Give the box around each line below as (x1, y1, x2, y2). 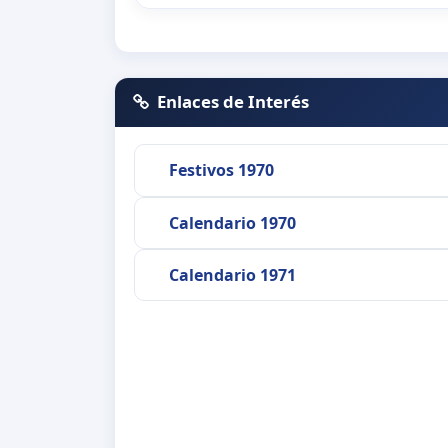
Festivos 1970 (168, 159, 274, 182)
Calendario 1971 (168, 264, 296, 287)
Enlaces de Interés (157, 90, 310, 114)
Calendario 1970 (168, 211, 296, 234)
